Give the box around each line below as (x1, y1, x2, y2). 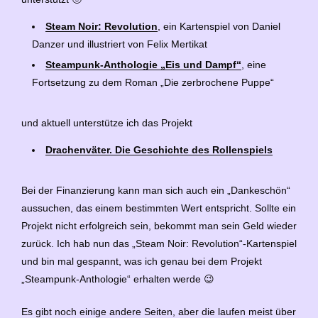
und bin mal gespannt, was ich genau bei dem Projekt (21, 255, 262, 267)
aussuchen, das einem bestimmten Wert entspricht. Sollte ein (21, 202, 296, 214)
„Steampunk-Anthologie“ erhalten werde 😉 (21, 273, 214, 285)
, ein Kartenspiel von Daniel (158, 21, 280, 33)
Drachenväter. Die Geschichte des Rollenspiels (45, 143, 273, 155)
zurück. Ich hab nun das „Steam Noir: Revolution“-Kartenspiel (21, 237, 297, 249)
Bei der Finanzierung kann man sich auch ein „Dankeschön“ (21, 184, 290, 196)
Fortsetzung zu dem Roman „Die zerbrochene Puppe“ (32, 77, 274, 89)
